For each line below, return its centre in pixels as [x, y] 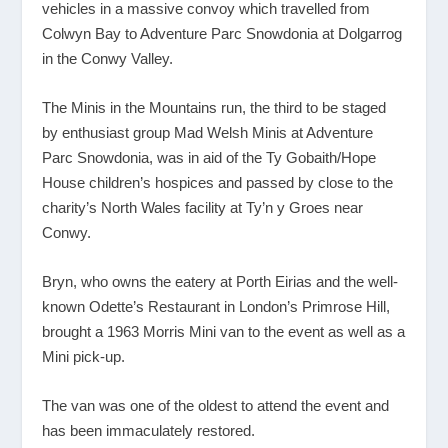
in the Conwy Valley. [108, 58]
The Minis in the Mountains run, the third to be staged [214, 107]
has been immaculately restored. [149, 430]
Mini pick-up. [84, 356]
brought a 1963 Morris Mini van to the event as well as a [224, 331]
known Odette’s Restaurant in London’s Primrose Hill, [216, 306]
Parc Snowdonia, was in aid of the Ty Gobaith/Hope [209, 157]
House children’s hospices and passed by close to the [218, 182]
